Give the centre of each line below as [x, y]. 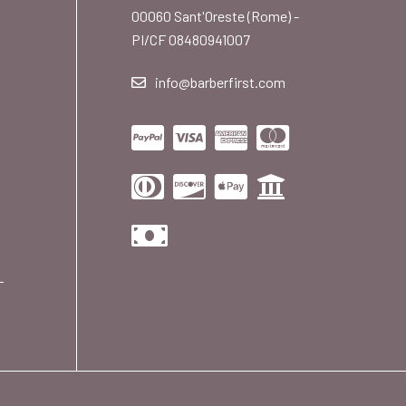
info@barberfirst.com [221, 82]
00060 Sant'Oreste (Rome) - [216, 16]
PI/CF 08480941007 [191, 40]
